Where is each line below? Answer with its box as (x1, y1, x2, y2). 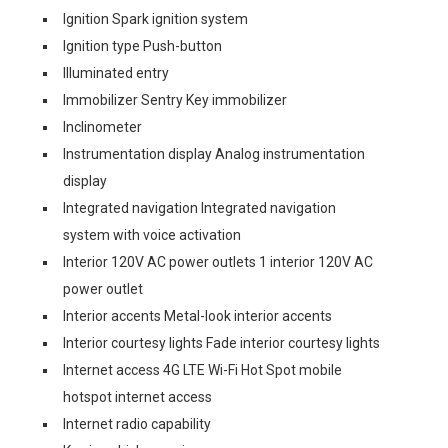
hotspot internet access (63, 389, 212, 405)
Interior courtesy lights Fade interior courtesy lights (63, 335, 380, 351)
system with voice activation (63, 227, 241, 243)
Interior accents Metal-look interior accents (63, 308, 332, 324)
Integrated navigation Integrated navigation (63, 200, 336, 216)
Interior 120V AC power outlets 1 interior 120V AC (63, 254, 373, 270)
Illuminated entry (63, 65, 169, 81)
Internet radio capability (63, 416, 211, 432)
